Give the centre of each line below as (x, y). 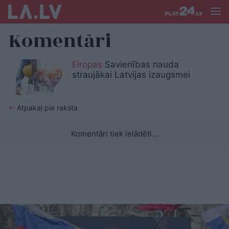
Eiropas (87, 64)
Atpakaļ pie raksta (46, 107)
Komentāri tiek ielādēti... (114, 133)
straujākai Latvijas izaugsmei (131, 75)
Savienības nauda (141, 64)
